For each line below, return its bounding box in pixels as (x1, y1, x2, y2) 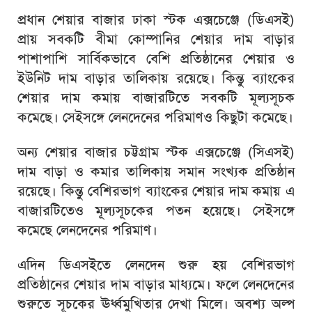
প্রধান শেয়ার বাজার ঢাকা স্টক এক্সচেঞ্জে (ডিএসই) (17, 10, 295, 29)
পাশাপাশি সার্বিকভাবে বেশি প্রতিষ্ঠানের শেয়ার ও (17, 49, 295, 68)
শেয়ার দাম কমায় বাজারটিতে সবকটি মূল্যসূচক (17, 88, 295, 107)
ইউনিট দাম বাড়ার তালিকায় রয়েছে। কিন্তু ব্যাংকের (17, 69, 295, 87)
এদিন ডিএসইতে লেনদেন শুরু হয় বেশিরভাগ (17, 256, 295, 274)
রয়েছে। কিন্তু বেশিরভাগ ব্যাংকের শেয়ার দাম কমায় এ (17, 182, 295, 200)
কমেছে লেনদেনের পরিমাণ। (17, 221, 157, 239)
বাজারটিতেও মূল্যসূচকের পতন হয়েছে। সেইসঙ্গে (17, 201, 295, 219)
